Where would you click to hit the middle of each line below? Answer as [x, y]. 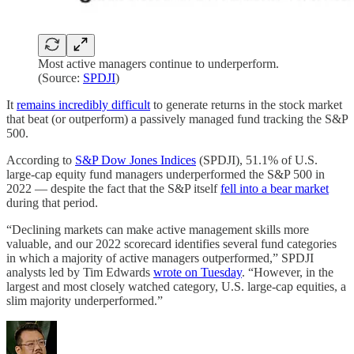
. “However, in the [288, 272]
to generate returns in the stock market [246, 104]
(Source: [60, 77]
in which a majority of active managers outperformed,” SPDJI [160, 258]
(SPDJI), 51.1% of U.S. [257, 160]
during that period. [52, 202]
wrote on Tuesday [198, 272]
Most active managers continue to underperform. [158, 63]
